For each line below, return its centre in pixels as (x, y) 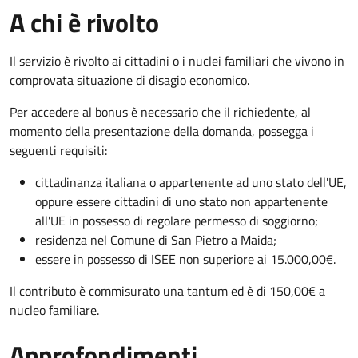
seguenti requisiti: (58, 150)
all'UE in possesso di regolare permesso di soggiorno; (177, 220)
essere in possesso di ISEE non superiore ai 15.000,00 (181, 259)
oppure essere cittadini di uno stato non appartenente (181, 201)
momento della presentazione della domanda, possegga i (162, 131)
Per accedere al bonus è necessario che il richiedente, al (160, 111)
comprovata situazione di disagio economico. (129, 80)
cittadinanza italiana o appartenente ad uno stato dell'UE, (191, 182)
